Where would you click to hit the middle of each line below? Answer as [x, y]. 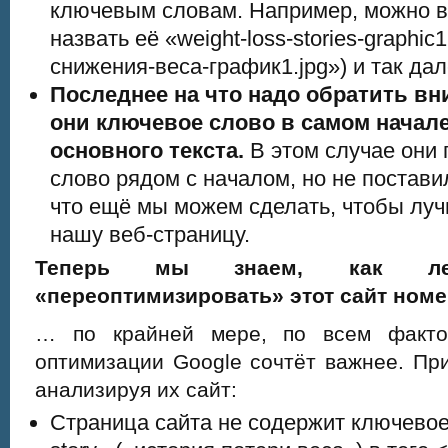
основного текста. [147, 150]
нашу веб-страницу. [150, 234]
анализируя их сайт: [136, 389]
